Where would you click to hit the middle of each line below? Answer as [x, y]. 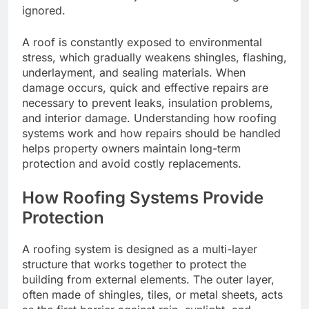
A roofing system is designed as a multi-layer [140, 249]
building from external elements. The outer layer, [148, 280]
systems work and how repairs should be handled [151, 133]
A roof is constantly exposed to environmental [142, 42]
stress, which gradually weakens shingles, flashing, [154, 58]
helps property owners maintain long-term [131, 149]
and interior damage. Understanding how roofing [149, 118]
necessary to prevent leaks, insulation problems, [148, 103]
